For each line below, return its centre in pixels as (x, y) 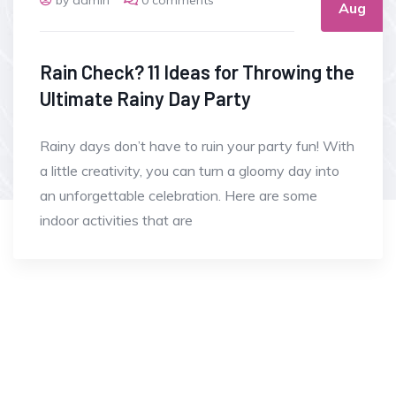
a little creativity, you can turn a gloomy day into (190, 170)
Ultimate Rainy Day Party (145, 98)
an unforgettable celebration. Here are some (179, 195)
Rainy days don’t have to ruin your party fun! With (197, 145)
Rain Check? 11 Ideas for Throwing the (197, 71)
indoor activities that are (116, 220)
